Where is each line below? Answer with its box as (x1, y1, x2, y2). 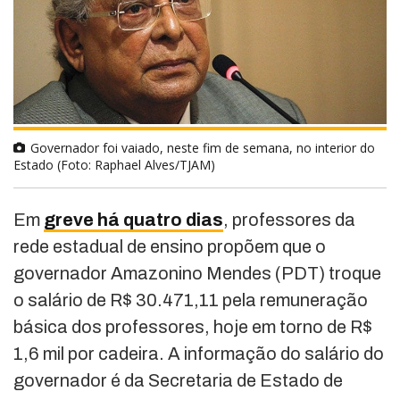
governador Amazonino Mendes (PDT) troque (13, 262, 381, 283)
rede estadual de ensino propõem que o (13, 236, 326, 256)
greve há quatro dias (44, 209, 223, 229)
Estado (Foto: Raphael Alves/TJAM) (13, 155, 215, 173)
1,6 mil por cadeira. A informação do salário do (13, 343, 384, 363)
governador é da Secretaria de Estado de (13, 370, 343, 390)
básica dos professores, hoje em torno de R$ (13, 316, 372, 337)
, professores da (223, 209, 355, 229)
